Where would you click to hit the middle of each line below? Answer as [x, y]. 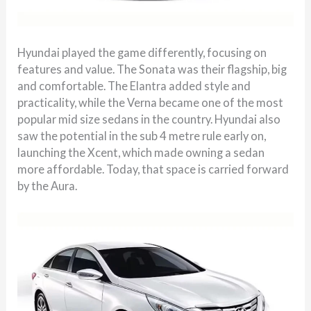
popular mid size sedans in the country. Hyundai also [149, 119]
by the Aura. [48, 185]
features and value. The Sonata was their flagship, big [152, 69]
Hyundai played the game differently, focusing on [142, 52]
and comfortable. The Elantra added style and [134, 85]
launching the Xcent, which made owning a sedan [141, 152]
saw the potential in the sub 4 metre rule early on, [142, 135]
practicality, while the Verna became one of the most [151, 102]
